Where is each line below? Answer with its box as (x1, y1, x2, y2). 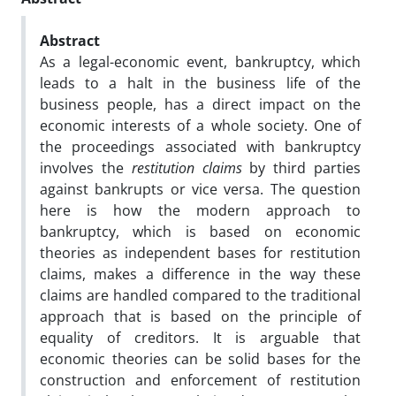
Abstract (40, 30, 100, 50)
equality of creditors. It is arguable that (40, 327, 361, 347)
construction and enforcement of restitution (40, 369, 361, 390)
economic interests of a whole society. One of (40, 115, 361, 135)
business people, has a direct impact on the (40, 94, 361, 114)
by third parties (241, 157, 362, 178)
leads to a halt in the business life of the (40, 72, 361, 93)
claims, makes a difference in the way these (40, 263, 361, 284)
